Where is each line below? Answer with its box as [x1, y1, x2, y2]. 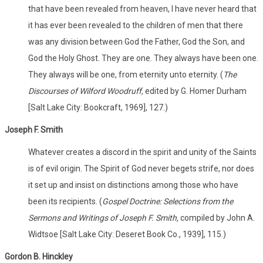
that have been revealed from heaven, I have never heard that [28, 4, 257, 14]
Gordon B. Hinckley [5, 251, 73, 261]
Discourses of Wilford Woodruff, [28, 86, 145, 96]
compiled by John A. [178, 213, 255, 222]
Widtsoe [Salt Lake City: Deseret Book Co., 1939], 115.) [28, 229, 226, 239]
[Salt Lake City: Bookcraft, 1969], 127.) [28, 102, 168, 112]
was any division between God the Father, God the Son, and [28, 36, 245, 46]
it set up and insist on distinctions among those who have [28, 180, 238, 190]
